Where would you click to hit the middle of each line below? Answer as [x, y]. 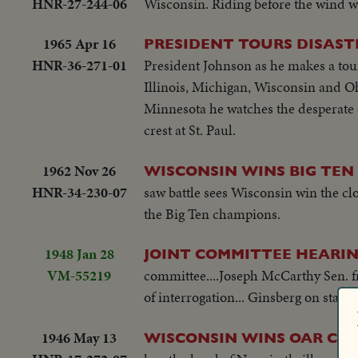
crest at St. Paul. [190, 130]
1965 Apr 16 [79, 44]
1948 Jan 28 [79, 254]
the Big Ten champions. [212, 213]
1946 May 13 [79, 337]
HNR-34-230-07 [79, 192]
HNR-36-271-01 [79, 66]
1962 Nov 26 [79, 170]
